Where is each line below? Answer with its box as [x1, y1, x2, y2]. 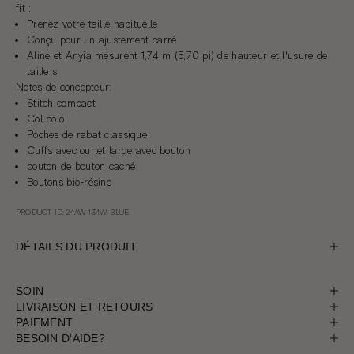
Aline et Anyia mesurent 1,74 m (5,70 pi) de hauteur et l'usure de [27, 48, 328, 62]
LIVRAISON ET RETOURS [16, 299, 153, 313]
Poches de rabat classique [27, 127, 147, 141]
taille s [27, 64, 58, 77]
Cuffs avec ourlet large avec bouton [27, 143, 190, 156]
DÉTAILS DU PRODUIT [16, 239, 137, 253]
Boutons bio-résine [27, 175, 112, 188]
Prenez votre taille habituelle [27, 17, 158, 30]
